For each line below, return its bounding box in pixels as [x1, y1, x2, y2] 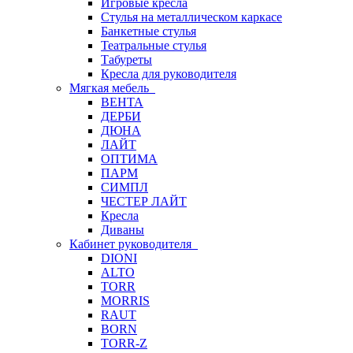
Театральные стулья [101, 39, 206, 52]
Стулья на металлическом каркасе [101, 10, 282, 24]
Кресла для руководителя [101, 67, 236, 80]
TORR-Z [101, 336, 147, 350]
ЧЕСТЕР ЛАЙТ [101, 195, 187, 208]
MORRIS [101, 294, 150, 307]
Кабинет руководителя [69, 237, 198, 251]
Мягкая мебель [69, 81, 155, 95]
